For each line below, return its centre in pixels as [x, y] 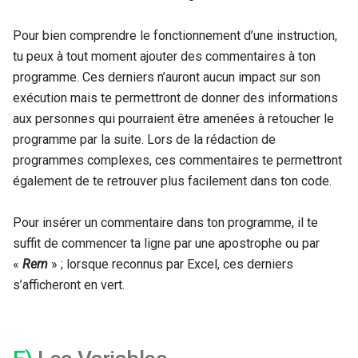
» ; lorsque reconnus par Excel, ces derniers [171, 264]
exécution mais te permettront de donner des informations [175, 97]
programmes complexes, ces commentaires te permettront [177, 160]
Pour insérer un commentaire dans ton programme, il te [165, 222]
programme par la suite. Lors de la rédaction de [144, 139]
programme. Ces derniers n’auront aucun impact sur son [167, 77]
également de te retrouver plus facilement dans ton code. [172, 181]
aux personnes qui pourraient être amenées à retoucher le [173, 118]
